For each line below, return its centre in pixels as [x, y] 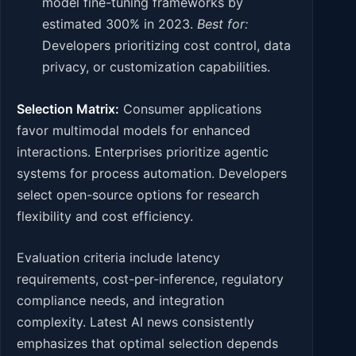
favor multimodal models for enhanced [133, 130]
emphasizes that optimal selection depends [147, 344]
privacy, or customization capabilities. [156, 67]
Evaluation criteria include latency [118, 258]
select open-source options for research [138, 194]
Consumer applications [190, 108]
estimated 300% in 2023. [120, 24]
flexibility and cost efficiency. [105, 216]
